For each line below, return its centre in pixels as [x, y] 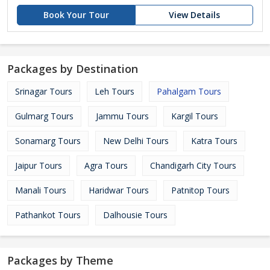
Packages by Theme [60, 260]
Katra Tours [214, 141]
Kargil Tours [195, 116]
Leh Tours [115, 91]
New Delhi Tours [136, 141]
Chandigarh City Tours [193, 165]
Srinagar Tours [44, 91]
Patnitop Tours [200, 190]
